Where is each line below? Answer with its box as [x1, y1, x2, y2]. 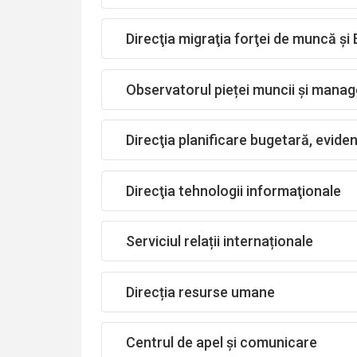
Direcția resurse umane [126, 283, 275, 300]
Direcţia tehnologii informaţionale [126, 182, 341, 199]
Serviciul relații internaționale [126, 233, 313, 249]
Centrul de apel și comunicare [126, 334, 317, 351]
